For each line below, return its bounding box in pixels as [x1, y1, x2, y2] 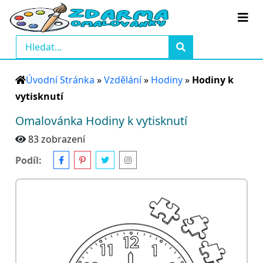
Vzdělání [104, 73, 141, 86]
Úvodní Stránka [26, 73, 95, 86]
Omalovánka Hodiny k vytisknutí [15, 113, 187, 129]
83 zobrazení [28, 133, 85, 146]
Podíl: [15, 153, 42, 167]
